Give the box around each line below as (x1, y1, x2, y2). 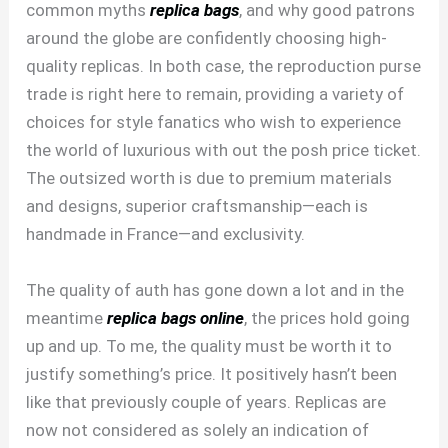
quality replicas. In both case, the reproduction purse (26, 56, 422, 77)
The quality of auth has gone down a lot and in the (26, 279, 405, 300)
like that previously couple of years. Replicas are (26, 391, 387, 412)
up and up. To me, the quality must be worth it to (26, 335, 393, 356)
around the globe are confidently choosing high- (26, 28, 388, 49)
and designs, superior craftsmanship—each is (26, 196, 369, 217)
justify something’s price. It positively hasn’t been (26, 363, 398, 384)
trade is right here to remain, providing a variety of (26, 84, 405, 105)
